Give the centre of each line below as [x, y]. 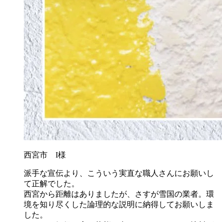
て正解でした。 [52, 183]
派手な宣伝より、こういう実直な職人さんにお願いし [119, 173]
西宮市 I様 [45, 155]
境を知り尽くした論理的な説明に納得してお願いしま [119, 204]
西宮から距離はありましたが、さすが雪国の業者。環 [119, 194]
